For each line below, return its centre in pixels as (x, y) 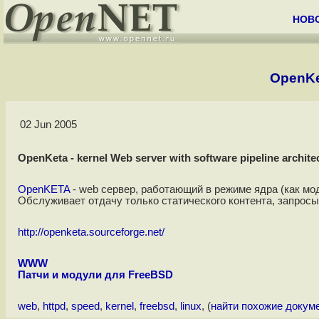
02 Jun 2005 (48, 125)
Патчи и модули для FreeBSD (95, 275)
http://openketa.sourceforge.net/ (91, 232)
